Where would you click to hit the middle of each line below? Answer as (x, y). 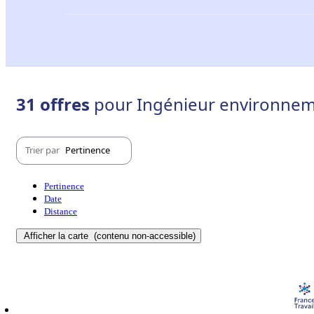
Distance (61, 211)
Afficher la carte (57, 235)
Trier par (43, 150)
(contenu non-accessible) (143, 235)
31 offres (55, 104)
